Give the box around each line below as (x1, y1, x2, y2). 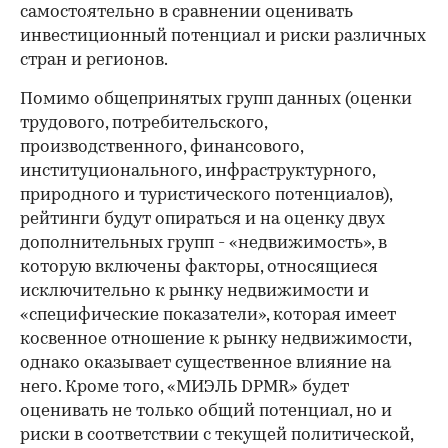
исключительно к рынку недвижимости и (20, 283, 369, 300)
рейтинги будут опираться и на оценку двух (20, 211, 385, 228)
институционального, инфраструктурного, (20, 163, 375, 180)
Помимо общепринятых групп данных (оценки (20, 91, 412, 108)
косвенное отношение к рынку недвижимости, (20, 331, 411, 348)
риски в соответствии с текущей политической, (20, 427, 413, 444)
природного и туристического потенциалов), (20, 187, 392, 204)
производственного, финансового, (20, 139, 303, 156)
